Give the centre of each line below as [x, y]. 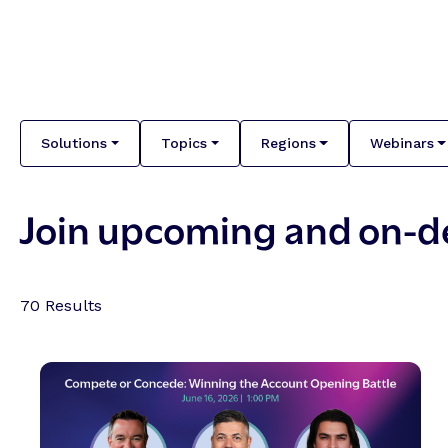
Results [71, 306]
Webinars [401, 142]
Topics [183, 142]
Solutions [74, 142]
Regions [288, 142]
